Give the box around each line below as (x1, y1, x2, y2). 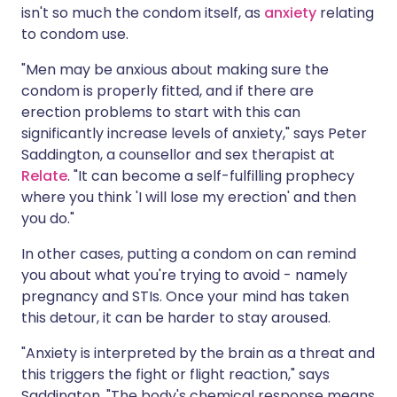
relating (316, 3, 374, 24)
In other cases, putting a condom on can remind (21, 244, 356, 265)
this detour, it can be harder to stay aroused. (21, 307, 331, 329)
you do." (21, 208, 74, 230)
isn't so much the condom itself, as (21, 3, 264, 24)
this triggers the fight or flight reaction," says (21, 364, 330, 385)
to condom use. (21, 24, 128, 45)
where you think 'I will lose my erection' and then (21, 187, 356, 208)
